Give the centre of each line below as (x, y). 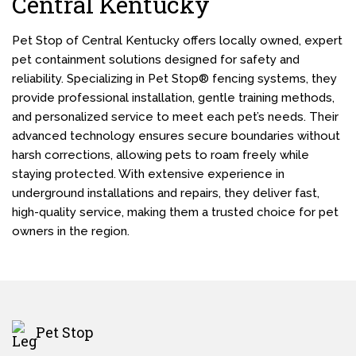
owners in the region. (71, 231)
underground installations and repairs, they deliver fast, (166, 193)
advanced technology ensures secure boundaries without (176, 136)
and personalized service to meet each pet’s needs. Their (175, 117)
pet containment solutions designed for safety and (156, 60)
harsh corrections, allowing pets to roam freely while (161, 155)
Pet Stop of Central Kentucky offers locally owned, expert (177, 41)
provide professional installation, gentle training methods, (173, 98)
